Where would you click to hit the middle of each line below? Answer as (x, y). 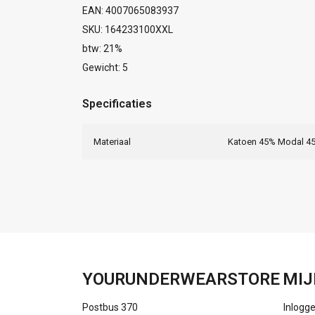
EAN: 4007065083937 (130, 10)
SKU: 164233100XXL (128, 29)
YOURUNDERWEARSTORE (181, 279)
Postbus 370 (110, 307)
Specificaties (117, 103)
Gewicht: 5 (105, 67)
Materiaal (112, 141)
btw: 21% (102, 48)
